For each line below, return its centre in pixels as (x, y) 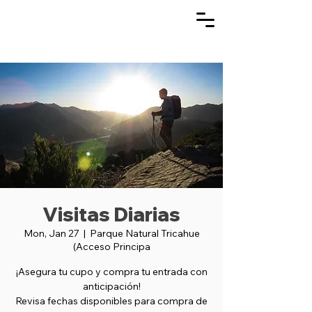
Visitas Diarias (111, 214)
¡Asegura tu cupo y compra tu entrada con (111, 272)
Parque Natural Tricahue (145, 233)
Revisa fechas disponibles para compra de (111, 301)
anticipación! (111, 286)
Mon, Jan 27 (51, 233)
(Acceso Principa (111, 247)
